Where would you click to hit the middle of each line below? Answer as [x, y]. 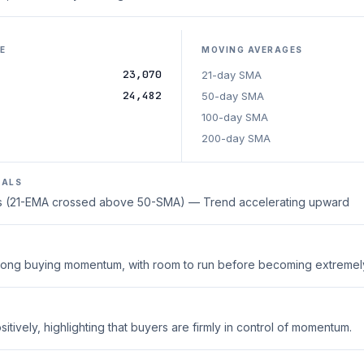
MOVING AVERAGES [252, 50]
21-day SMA [232, 75]
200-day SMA [236, 138]
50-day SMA [233, 96]
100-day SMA [235, 117]
